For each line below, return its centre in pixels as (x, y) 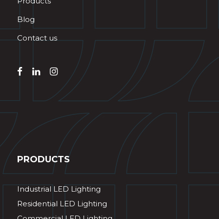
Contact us (37, 38)
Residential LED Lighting (62, 204)
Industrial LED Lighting (59, 189)
